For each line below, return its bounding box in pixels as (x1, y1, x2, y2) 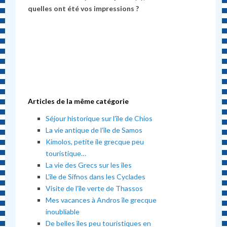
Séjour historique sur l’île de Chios (46, 114, 153, 123)
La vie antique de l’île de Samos (46, 126, 143, 135)
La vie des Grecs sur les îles (46, 161, 132, 170)
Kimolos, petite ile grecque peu (46, 137, 144, 146)
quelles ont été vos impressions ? (28, 4, 141, 13)
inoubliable (46, 207, 80, 216)
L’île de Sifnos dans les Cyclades (46, 172, 146, 181)
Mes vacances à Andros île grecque (46, 196, 157, 205)
